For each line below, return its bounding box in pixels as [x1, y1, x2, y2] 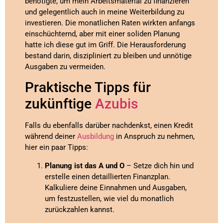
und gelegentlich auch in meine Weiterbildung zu [25, 7, 184, 16]
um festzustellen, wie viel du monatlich [45, 194, 174, 203]
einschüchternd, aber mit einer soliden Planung [25, 29, 180, 38]
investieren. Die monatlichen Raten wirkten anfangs [25, 18, 195, 27]
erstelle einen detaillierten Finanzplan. [45, 172, 170, 181]
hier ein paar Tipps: [25, 143, 88, 152]
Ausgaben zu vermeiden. [25, 62, 106, 71]
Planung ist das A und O [45, 161, 124, 170]
